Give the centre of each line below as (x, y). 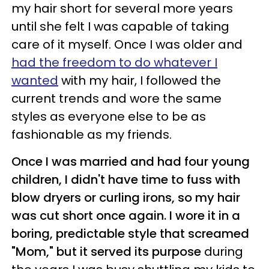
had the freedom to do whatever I (114, 62)
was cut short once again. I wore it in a (126, 215)
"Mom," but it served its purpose (106, 251)
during (222, 251)
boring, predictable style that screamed (130, 233)
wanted (35, 80)
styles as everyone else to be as (109, 116)
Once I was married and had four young (131, 161)
